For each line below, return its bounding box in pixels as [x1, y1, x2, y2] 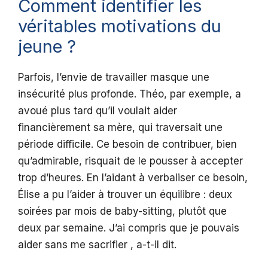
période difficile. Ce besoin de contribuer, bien [18, 138, 237, 151]
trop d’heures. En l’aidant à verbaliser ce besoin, [18, 172, 248, 184]
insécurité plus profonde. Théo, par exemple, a [18, 88, 241, 100]
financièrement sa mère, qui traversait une [18, 121, 223, 134]
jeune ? [18, 36, 76, 57]
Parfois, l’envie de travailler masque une [18, 71, 209, 84]
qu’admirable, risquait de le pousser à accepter [18, 155, 243, 167]
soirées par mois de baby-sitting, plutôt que [18, 205, 227, 218]
